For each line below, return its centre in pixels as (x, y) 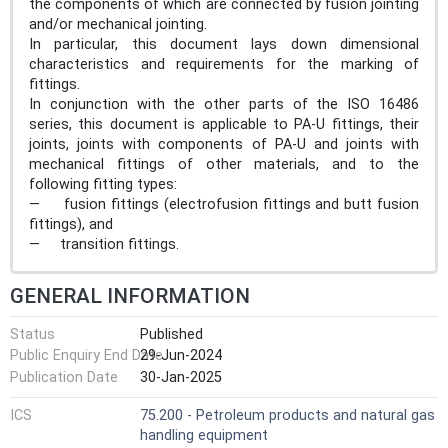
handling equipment (204, 436)
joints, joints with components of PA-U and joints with (224, 144)
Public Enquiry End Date (86, 356)
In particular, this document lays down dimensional (224, 44)
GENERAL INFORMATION (130, 295)
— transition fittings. (104, 244)
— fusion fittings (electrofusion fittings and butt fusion (224, 204)
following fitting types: (103, 184)
